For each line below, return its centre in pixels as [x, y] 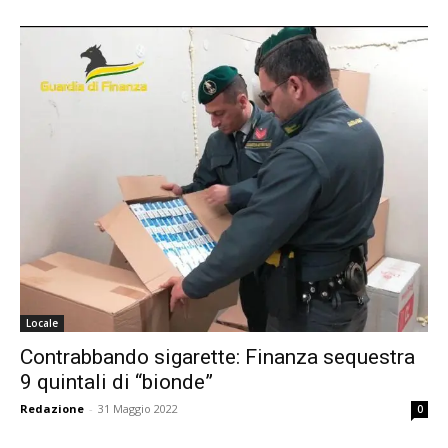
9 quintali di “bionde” [116, 382]
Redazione [52, 409]
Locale [42, 323]
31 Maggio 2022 [138, 409]
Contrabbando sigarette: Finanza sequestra [217, 357]
